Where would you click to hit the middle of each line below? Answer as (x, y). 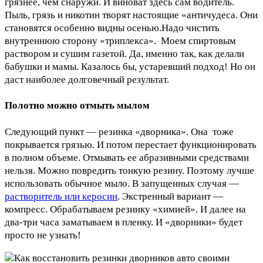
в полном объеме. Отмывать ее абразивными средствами (127, 157)
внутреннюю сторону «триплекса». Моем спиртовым (120, 41)
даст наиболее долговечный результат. (87, 79)
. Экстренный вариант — (170, 196)
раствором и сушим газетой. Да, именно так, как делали (124, 53)
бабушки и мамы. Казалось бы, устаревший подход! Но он (130, 66)
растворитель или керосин (61, 196)
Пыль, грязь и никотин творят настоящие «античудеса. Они (131, 15)
